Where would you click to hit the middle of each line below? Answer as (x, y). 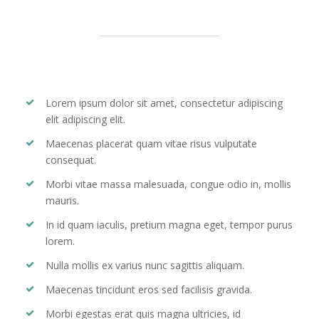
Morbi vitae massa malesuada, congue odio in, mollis (168, 184)
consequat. (70, 159)
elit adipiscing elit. (85, 119)
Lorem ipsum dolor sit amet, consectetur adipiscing (164, 103)
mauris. (62, 200)
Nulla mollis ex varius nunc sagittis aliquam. (145, 265)
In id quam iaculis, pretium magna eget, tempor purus (169, 224)
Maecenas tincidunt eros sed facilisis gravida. (148, 289)
